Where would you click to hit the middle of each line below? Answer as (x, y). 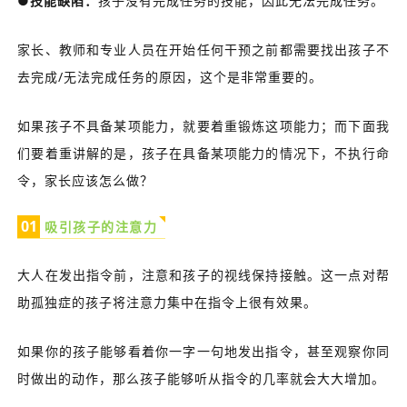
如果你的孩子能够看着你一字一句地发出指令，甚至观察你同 (203, 351)
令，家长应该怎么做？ (86, 180)
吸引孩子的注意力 (101, 227)
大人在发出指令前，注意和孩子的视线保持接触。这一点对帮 (203, 274)
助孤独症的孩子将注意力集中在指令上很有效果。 (168, 302)
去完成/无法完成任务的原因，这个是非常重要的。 (170, 76)
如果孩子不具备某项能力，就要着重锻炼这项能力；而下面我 (203, 125)
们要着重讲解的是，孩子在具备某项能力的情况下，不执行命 (203, 153)
